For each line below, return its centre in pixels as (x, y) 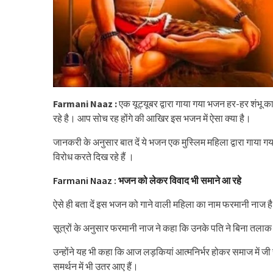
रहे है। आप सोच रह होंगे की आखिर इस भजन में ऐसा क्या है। (152, 119)
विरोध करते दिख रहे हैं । (94, 157)
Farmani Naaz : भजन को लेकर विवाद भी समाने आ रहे (147, 181)
